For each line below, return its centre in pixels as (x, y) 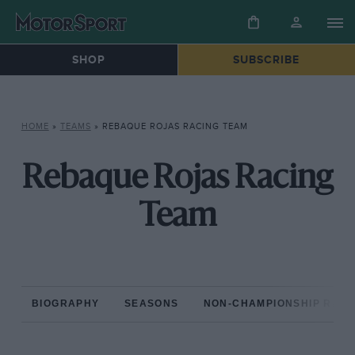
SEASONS (151, 304)
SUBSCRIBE (267, 60)
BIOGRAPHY (66, 304)
